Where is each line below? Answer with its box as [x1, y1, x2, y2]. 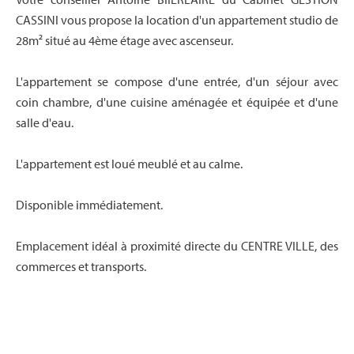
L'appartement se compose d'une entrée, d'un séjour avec [16, 73, 338, 89]
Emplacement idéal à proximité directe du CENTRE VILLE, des [16, 238, 338, 254]
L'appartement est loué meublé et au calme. [16, 156, 243, 171]
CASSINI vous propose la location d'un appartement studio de [16, 12, 338, 28]
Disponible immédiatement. [16, 197, 163, 213]
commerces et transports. [16, 258, 146, 274]
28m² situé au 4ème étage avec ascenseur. [16, 32, 233, 48]
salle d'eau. [16, 115, 73, 130]
